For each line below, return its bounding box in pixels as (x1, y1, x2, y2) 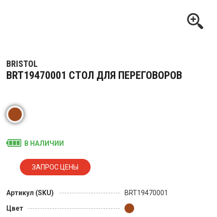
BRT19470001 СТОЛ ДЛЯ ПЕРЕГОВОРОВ (6, 69, 182, 82)
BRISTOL (6, 59, 38, 69)
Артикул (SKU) (6, 189, 54, 197)
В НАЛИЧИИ (24, 139, 64, 148)
